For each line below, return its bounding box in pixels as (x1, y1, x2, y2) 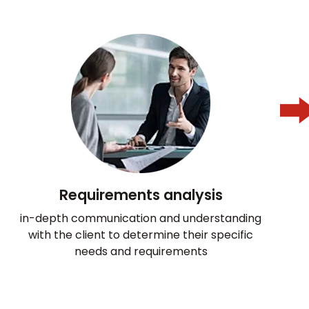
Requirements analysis (59, 184, 223, 205)
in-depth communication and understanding (20, 210, 261, 226)
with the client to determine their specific (28, 226, 253, 243)
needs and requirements (74, 243, 208, 259)
